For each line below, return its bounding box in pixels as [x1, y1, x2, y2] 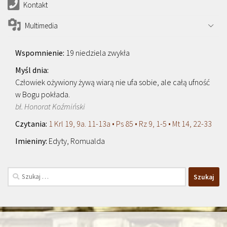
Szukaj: [7, 168, 29, 177]
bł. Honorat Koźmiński [15, 101, 85, 111]
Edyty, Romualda [49, 136, 105, 146]
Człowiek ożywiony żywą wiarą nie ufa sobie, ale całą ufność [15, 77, 210, 87]
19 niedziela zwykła [66, 48, 130, 58]
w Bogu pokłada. [15, 89, 70, 99]
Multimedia [24, 21, 58, 30]
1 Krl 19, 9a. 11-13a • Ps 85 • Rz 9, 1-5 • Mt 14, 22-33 [49, 119, 212, 129]
